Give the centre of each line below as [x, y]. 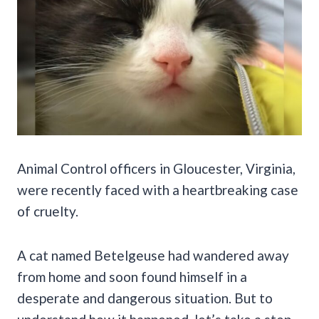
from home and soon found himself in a [132, 276]
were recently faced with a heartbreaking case [158, 189]
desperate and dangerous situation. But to [145, 298]
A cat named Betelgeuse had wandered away [153, 255]
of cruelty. [48, 211]
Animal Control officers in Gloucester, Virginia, [156, 168]
